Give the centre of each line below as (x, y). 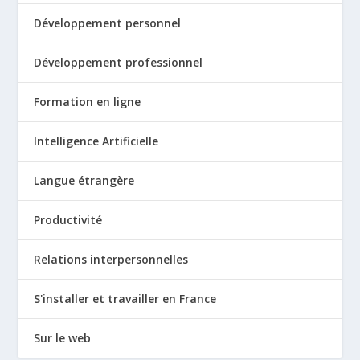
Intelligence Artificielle (96, 141)
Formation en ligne (88, 102)
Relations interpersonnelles (111, 260)
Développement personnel (108, 23)
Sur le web (63, 338)
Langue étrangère (84, 181)
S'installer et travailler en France (125, 299)
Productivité (68, 220)
